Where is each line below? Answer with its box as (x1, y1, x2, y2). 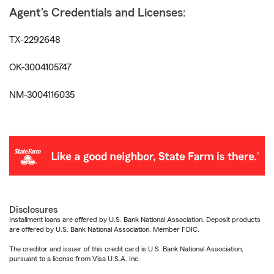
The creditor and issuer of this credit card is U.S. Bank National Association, (9, 245, 243, 253)
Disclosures (9, 205, 57, 215)
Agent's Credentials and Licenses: (9, 7, 186, 19)
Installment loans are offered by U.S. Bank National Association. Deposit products (9, 216, 261, 224)
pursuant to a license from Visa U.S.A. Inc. (9, 255, 140, 263)
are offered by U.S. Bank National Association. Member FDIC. (9, 226, 199, 234)
